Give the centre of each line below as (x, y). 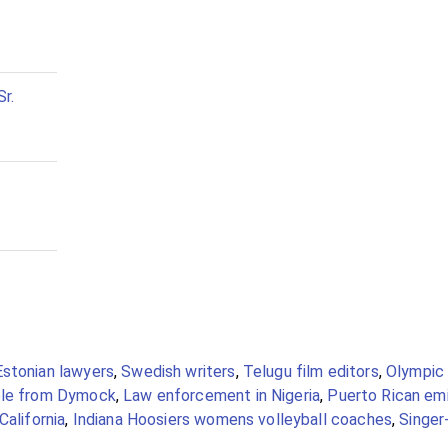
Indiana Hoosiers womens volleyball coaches (232, 419)
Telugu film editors (310, 371)
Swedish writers (178, 371)
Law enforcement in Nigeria (222, 395)
